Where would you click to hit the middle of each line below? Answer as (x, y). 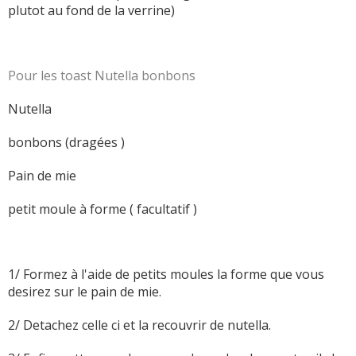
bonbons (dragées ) (66, 143)
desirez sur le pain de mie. (85, 292)
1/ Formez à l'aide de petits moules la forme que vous (166, 275)
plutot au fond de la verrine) (91, 11)
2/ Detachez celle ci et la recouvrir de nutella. (139, 325)
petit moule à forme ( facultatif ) (103, 209)
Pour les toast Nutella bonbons (102, 76)
